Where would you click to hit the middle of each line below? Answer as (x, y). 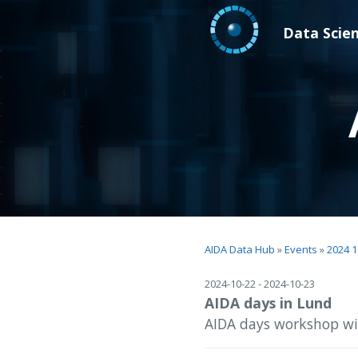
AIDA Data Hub (240, 249)
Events (301, 249)
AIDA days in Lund (268, 302)
